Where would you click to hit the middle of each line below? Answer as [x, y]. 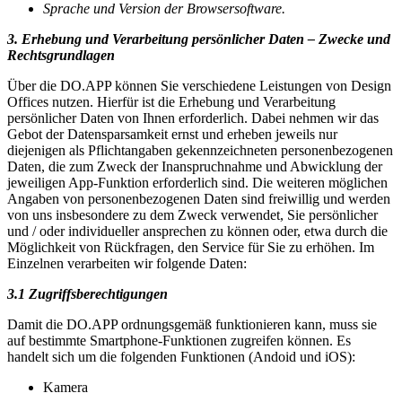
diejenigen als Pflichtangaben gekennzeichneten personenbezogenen [200, 150]
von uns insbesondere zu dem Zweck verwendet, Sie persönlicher [192, 214]
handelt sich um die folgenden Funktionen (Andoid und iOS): [181, 356]
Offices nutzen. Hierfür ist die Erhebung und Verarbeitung [171, 101]
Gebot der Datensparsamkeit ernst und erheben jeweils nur [172, 134]
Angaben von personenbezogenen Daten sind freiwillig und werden [199, 198]
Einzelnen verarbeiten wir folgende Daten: [127, 263]
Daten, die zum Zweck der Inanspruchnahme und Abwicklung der [195, 166]
